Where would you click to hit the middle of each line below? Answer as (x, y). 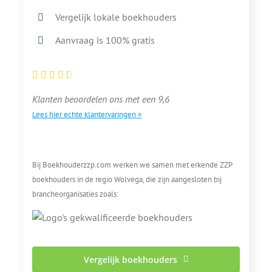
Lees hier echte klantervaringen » (87, 114)
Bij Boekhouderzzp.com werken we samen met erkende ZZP (132, 164)
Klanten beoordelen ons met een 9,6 (101, 99)
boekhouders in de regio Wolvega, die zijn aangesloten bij (127, 179)
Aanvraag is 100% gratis (105, 40)
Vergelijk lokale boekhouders (116, 17)
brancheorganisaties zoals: (75, 193)
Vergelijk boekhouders (131, 259)
